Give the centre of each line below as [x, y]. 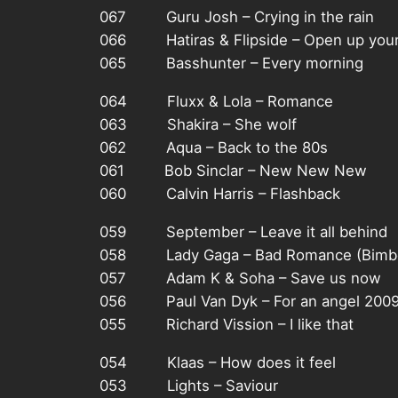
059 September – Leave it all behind [243, 231]
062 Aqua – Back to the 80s [214, 148]
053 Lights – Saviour [189, 385]
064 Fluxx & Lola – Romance [216, 102]
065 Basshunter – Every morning [231, 64]
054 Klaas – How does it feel [218, 362]
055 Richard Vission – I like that [227, 324]
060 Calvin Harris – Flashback [220, 194]
